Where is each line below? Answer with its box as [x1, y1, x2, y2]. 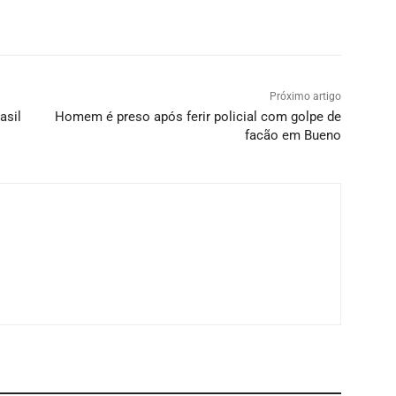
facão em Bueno [244, 127, 341, 144]
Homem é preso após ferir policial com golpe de [54, 109, 341, 126]
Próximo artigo [269, 90, 341, 103]
